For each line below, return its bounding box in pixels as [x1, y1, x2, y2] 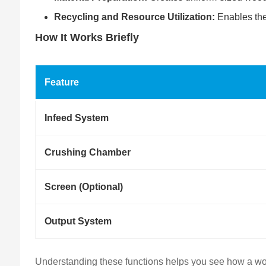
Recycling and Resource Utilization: [54, 12, 216, 23]
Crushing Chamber [45, 147, 131, 158]
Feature [45, 77, 80, 88]
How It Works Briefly [35, 31, 140, 44]
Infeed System [45, 113, 109, 123]
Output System [45, 216, 112, 227]
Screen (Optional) [45, 182, 123, 192]
